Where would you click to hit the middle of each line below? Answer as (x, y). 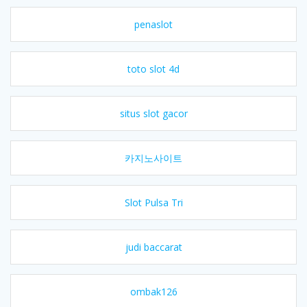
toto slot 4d (153, 69)
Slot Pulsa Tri (153, 202)
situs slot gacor (153, 113)
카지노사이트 (153, 158)
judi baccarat (153, 247)
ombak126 (153, 291)
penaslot (153, 24)
